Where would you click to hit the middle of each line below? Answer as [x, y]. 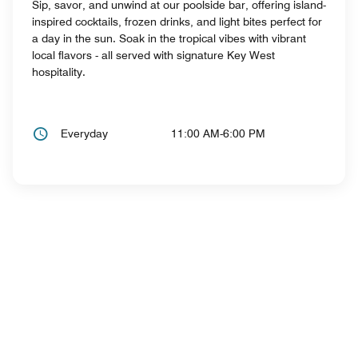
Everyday [84, 133]
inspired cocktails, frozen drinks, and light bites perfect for [177, 21]
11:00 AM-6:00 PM [219, 133]
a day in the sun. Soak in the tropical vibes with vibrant [169, 38]
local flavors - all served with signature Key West [153, 55]
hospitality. [59, 72]
